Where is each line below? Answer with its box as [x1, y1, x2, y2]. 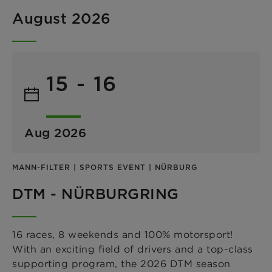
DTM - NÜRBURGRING [12, 185, 179, 203]
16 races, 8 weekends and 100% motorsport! [12, 228, 233, 240]
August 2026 [12, 9, 111, 27]
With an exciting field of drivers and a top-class [12, 242, 253, 255]
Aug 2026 [24, 125, 86, 140]
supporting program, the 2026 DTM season [12, 257, 231, 270]
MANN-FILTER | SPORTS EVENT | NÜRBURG [12, 162, 197, 172]
